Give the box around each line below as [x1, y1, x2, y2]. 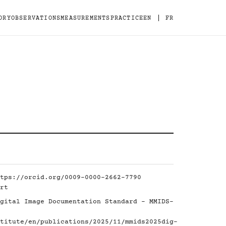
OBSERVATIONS [11, 15, 61, 22]
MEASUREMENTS [61, 15, 110, 22]
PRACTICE [110, 15, 144, 22]
